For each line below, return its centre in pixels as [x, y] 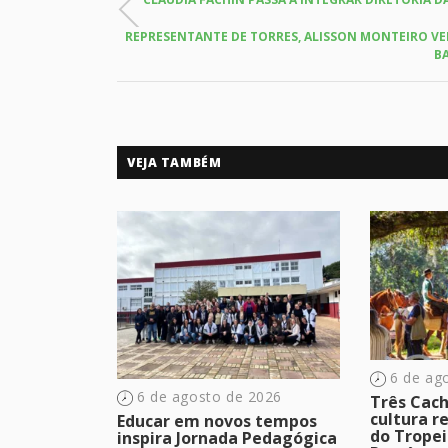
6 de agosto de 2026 [210, 396]
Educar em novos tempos [217, 420]
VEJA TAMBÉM [174, 163]
